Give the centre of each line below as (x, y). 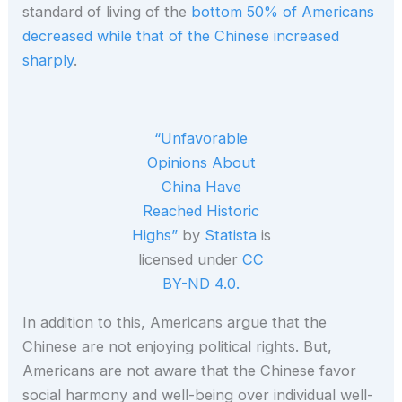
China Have (201, 186)
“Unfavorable (201, 138)
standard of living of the (107, 11)
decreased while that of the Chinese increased (181, 35)
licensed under (190, 259)
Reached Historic (201, 210)
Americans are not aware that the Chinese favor (190, 371)
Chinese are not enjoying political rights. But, (178, 346)
